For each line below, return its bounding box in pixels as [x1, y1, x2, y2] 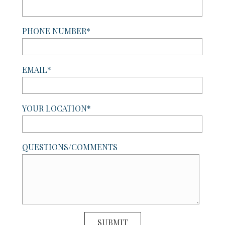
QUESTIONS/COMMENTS [22, 142, 118, 153]
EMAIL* [22, 64, 51, 75]
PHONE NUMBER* [22, 26, 90, 37]
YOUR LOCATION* [22, 103, 91, 114]
